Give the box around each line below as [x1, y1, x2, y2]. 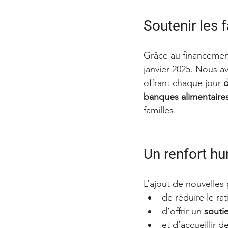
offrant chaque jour [144, 77, 223, 89]
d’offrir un [162, 205, 204, 217]
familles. [144, 104, 176, 116]
